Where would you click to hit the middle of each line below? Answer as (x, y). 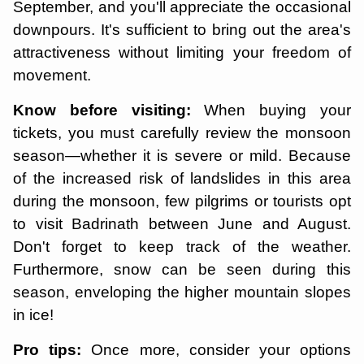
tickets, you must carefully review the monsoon (182, 132)
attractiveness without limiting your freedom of (182, 52)
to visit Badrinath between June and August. (182, 223)
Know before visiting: (102, 110)
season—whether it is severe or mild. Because (182, 155)
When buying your (271, 110)
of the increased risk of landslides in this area (182, 178)
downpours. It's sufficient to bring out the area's (182, 29)
